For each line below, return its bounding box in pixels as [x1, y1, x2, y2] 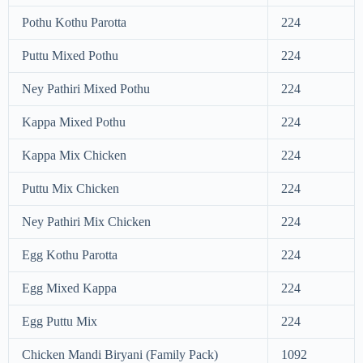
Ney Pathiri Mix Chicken [22, 215, 151, 229]
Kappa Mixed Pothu [22, 115, 126, 130]
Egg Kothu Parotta [22, 248, 117, 263]
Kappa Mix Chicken [22, 148, 126, 163]
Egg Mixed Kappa [22, 281, 117, 296]
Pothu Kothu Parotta [22, 15, 126, 30]
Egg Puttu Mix [22, 314, 97, 329]
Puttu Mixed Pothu [22, 49, 118, 63]
